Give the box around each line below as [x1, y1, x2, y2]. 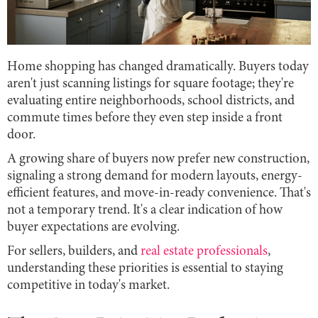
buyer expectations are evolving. [7, 220, 180, 234]
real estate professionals [141, 244, 268, 258]
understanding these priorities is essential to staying [7, 261, 283, 275]
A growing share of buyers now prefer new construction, [7, 152, 309, 166]
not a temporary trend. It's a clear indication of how [7, 203, 283, 217]
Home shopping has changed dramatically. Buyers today [7, 60, 309, 74]
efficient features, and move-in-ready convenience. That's [7, 186, 311, 200]
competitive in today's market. [7, 278, 170, 292]
